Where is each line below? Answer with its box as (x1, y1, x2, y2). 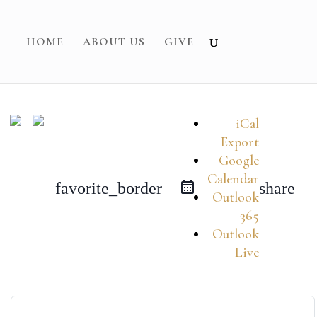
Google (218, 152, 259, 169)
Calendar (207, 171, 259, 188)
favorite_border (54, 179, 162, 197)
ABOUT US (82, 35, 145, 49)
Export (220, 134, 259, 151)
